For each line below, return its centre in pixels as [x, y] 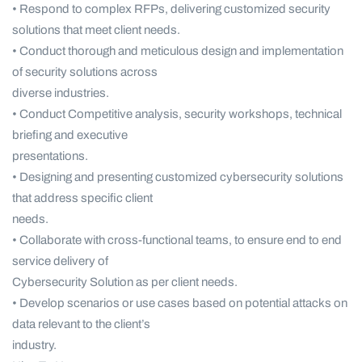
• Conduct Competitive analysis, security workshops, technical [177, 114]
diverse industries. [61, 93]
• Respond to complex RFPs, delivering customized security [171, 9]
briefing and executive [70, 135]
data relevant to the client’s [81, 324]
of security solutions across [85, 72]
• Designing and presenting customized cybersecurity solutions [178, 177]
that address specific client [82, 198]
